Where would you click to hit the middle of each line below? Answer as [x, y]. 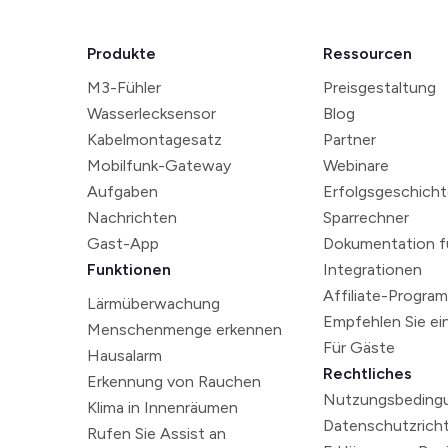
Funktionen [129, 269]
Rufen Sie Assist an [156, 433]
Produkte [121, 53]
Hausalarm [124, 355]
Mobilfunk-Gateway [159, 165]
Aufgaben [122, 191]
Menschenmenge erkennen [184, 329]
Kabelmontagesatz [154, 139]
